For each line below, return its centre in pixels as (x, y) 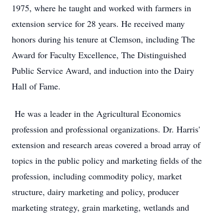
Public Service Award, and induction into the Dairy (103, 70)
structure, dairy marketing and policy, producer (95, 192)
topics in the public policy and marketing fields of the (107, 160)
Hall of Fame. (38, 86)
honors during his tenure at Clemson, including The (103, 39)
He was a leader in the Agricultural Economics (96, 113)
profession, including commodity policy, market (97, 176)
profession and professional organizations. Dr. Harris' (106, 129)
